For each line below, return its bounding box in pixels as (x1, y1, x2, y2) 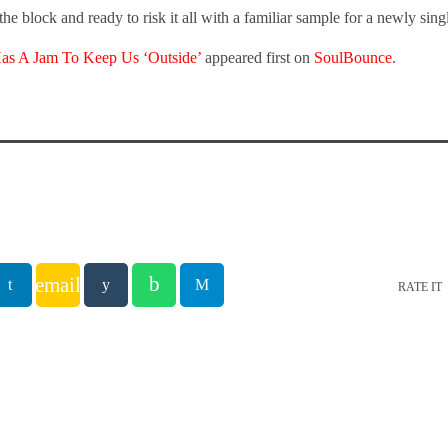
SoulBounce (314, 48, 392, 66)
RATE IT (398, 279, 442, 294)
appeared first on (201, 48, 314, 66)
